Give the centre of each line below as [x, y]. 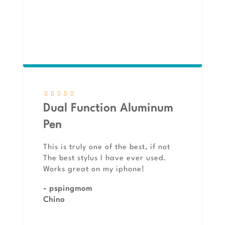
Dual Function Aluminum [108, 109]
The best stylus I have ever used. [105, 159]
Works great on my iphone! [94, 170]
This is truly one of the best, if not [107, 148]
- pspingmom [68, 189]
